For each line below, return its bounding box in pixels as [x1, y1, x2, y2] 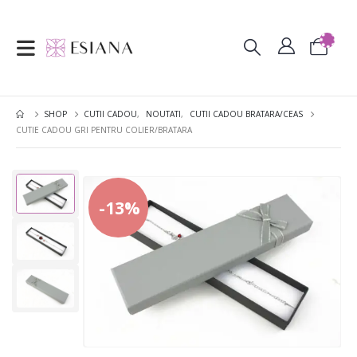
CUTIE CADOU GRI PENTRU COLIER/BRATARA [16, 124, 192, 135]
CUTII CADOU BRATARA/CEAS [190, 108, 303, 120]
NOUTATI [146, 108, 181, 120]
